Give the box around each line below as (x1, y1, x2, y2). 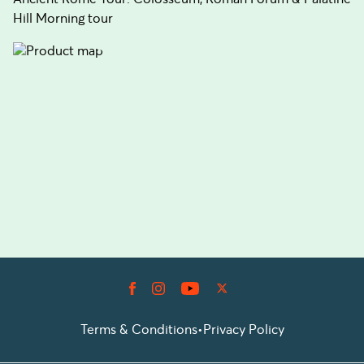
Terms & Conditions (80, 321, 197, 337)
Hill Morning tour (13, 10, 113, 26)
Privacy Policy (202, 321, 284, 337)
